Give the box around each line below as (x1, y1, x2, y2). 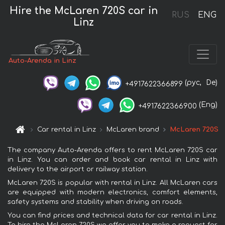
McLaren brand (106, 126, 160, 134)
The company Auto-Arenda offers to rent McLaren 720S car (8, 147, 217, 154)
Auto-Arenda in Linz (9, 57, 77, 64)
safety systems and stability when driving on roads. (8, 198, 183, 206)
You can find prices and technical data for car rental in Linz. (8, 212, 217, 219)
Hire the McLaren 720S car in (10, 5, 158, 16)
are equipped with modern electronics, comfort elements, (8, 189, 217, 196)
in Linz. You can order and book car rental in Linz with (8, 156, 217, 164)
